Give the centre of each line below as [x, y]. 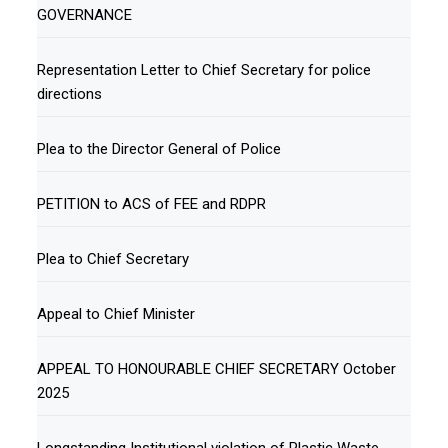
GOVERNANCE [85, 15]
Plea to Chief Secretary [113, 259]
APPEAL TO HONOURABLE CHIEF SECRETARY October [217, 369]
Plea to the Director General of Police [159, 149]
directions [70, 94]
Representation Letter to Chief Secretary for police [204, 70]
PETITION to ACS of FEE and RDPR [152, 204]
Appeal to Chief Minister [116, 314]
